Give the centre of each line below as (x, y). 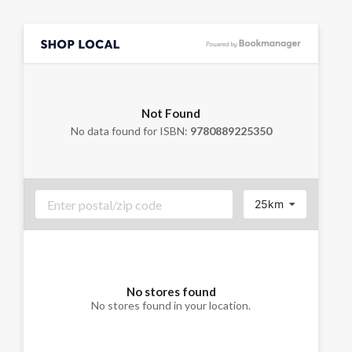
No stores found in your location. (171, 305)
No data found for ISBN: (130, 130)
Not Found (171, 113)
